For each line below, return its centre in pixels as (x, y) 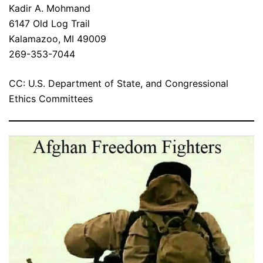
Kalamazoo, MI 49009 (58, 39)
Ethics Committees (51, 99)
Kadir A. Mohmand (50, 9)
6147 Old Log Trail (49, 24)
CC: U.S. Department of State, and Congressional (119, 84)
